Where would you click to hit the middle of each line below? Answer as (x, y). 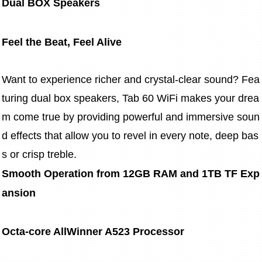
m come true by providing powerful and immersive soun (131, 117)
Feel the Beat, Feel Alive (62, 42)
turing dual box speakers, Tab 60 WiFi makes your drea (130, 99)
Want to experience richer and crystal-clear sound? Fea (131, 80)
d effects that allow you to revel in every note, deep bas (130, 136)
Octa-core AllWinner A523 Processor (93, 231)
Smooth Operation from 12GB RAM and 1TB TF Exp (131, 174)
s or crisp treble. (39, 155)
